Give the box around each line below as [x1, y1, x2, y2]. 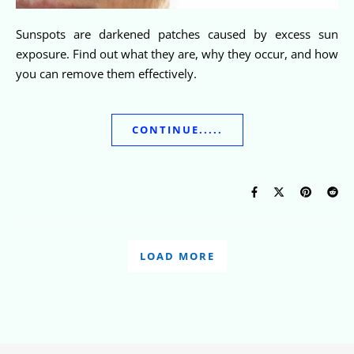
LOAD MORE [139, 249, 215, 264]
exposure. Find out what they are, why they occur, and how [16, 46, 338, 62]
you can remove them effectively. [16, 66, 197, 82]
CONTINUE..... [131, 122, 223, 137]
